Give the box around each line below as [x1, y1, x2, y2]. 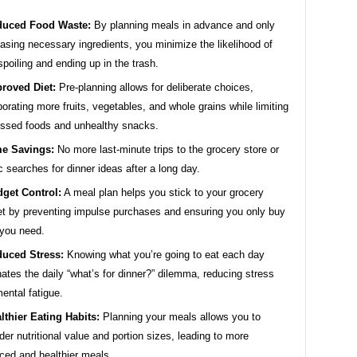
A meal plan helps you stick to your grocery [61, 186, 264, 198]
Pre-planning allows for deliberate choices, [56, 80, 253, 93]
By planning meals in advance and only [91, 18, 275, 31]
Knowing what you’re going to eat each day [64, 248, 265, 261]
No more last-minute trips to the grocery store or [54, 143, 279, 155]
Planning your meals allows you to [100, 310, 261, 323]
